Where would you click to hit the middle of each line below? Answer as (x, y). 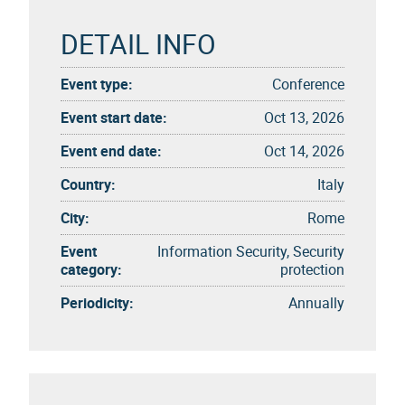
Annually (316, 302)
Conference (308, 84)
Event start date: (114, 117)
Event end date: (111, 151)
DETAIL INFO (138, 43)
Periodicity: (97, 302)
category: (91, 269)
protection (312, 269)
